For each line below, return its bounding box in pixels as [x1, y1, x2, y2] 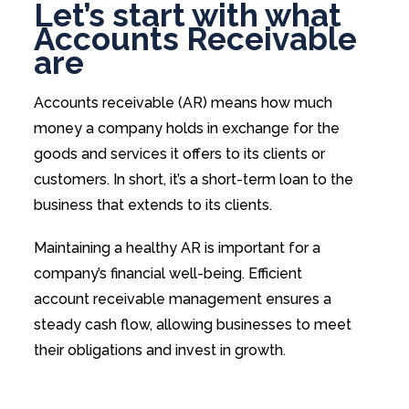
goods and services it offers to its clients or [33, 145, 325, 163]
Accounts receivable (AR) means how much [33, 94, 332, 111]
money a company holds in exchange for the [33, 120, 340, 137]
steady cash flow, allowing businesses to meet [33, 316, 351, 334]
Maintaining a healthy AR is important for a [33, 239, 320, 257]
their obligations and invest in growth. [33, 341, 286, 360]
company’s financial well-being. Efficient [33, 265, 302, 283]
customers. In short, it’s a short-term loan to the [33, 171, 353, 188]
